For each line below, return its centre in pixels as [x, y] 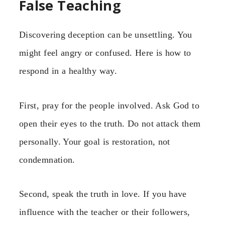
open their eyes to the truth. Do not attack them [110, 123]
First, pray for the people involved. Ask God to [109, 105]
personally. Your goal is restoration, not [95, 141]
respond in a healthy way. [68, 71]
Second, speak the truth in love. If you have [103, 194]
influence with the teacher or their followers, [105, 212]
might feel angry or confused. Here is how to [105, 53]
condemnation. [47, 159]
